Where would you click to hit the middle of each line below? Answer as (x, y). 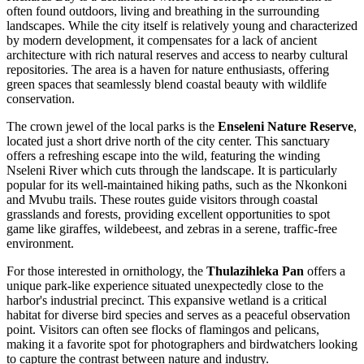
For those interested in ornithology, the (106, 271)
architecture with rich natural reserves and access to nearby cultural (177, 54)
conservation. (41, 98)
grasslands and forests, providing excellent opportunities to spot (168, 214)
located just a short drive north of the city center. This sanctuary (168, 141)
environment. (40, 243)
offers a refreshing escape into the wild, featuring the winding (163, 155)
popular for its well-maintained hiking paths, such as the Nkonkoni (177, 184)
